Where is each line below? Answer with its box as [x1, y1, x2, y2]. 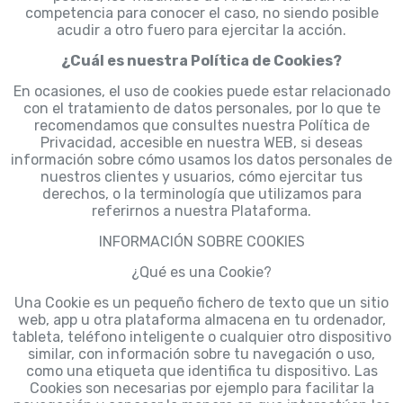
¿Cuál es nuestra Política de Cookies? [61, 52, 342, 70]
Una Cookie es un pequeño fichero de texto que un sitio [14, 294, 389, 312]
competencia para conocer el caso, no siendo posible [24, 4, 379, 22]
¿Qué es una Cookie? [131, 264, 272, 282]
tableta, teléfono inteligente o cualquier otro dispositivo [12, 328, 391, 346]
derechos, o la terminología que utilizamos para [41, 185, 362, 203]
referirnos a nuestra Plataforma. [92, 202, 311, 220]
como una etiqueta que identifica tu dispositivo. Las [25, 363, 378, 381]
